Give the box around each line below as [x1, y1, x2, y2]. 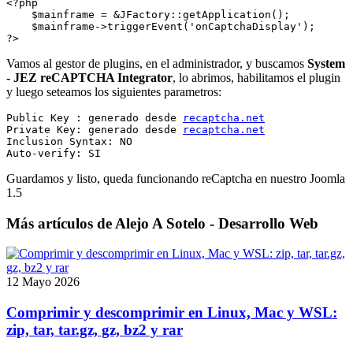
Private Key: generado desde [6, 123, 183, 136]
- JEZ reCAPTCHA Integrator [6, 70, 173, 84]
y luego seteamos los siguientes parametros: [6, 84, 221, 98]
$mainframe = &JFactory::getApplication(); [6, 8, 290, 20]
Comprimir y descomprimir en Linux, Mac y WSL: [6, 304, 337, 321]
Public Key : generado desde [6, 111, 183, 124]
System [307, 56, 345, 70]
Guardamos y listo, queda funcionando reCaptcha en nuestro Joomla [6, 171, 345, 185]
